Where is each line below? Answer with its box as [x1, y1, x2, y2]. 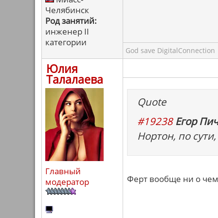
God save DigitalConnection [126, 46, 215, 55]
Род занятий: [45, 15, 97, 26]
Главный [45, 165, 81, 177]
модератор [45, 176, 89, 187]
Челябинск [45, 4, 89, 16]
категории [45, 36, 87, 48]
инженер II [45, 26, 89, 37]
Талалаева [46, 72, 103, 87]
